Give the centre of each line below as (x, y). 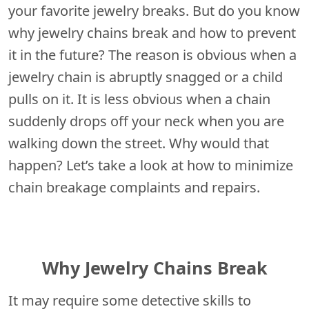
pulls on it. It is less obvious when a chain (139, 99)
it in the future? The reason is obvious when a (152, 55)
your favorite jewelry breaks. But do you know (154, 11)
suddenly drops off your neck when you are (146, 121)
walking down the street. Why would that (139, 143)
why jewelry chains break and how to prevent (152, 33)
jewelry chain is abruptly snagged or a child (146, 77)
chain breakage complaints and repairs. (134, 188)
